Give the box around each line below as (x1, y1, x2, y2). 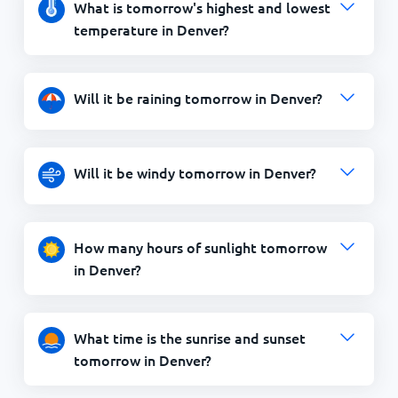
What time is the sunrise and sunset (73, 328, 306, 347)
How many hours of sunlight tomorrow (73, 237, 327, 257)
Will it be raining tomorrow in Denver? (73, 88, 322, 107)
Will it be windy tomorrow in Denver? (73, 163, 316, 182)
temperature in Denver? (73, 20, 229, 39)
